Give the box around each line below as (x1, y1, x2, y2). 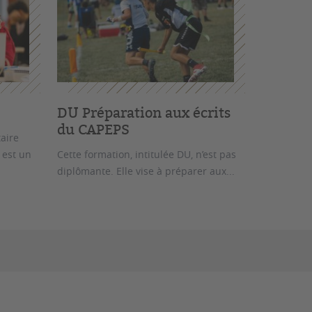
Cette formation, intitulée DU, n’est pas (56, 147, 236, 161)
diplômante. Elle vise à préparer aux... (56, 164, 235, 178)
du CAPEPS (56, 119, 130, 139)
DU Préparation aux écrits (56, 102, 231, 122)
